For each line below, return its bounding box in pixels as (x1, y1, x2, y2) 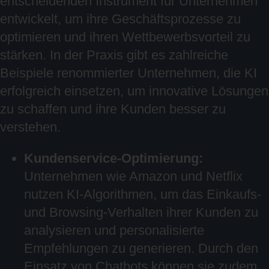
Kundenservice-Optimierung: (24, 151, 203, 166)
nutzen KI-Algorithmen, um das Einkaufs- (24, 187, 261, 202)
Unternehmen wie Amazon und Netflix (24, 169, 243, 184)
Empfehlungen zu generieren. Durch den (24, 241, 258, 256)
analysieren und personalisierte (24, 223, 204, 238)
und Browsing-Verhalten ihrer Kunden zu (24, 205, 258, 220)
